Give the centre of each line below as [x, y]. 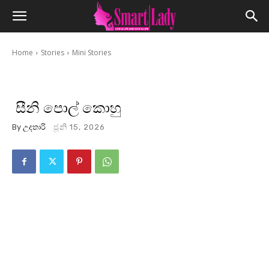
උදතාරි [34, 127]
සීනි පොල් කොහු [67, 108]
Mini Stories [92, 53]
